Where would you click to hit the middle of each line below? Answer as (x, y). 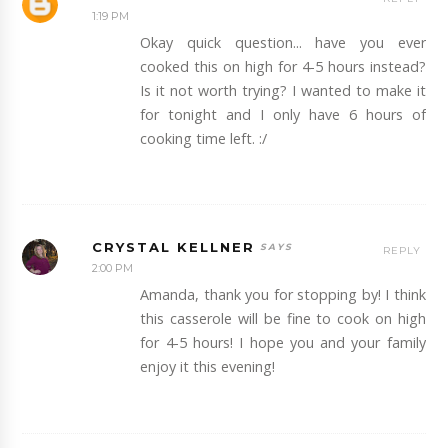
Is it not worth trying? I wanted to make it (283, 90)
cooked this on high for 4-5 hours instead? (283, 66)
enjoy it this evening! (208, 367)
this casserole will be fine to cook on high (283, 319)
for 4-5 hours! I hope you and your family (283, 343)
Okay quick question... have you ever (283, 42)
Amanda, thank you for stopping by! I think (283, 295)
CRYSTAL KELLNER (174, 247)
